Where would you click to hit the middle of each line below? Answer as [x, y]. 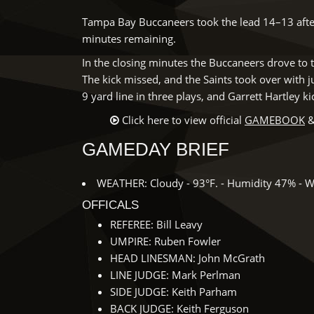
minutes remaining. [129, 39]
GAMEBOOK [275, 120]
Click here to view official [183, 120]
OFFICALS [110, 205]
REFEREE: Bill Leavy [156, 224]
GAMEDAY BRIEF [156, 149]
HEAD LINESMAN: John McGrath [187, 258]
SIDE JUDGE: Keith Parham [173, 292]
